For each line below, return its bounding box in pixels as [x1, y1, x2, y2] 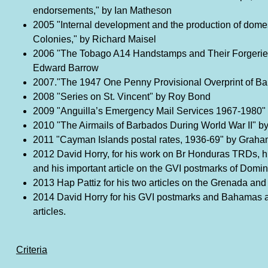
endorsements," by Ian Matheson [32, 5, 172, 16]
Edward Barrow [32, 63, 99, 74]
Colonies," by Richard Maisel [32, 34, 156, 45]
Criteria [16, 245, 47, 255]
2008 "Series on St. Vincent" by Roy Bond [32, 92, 211, 102]
